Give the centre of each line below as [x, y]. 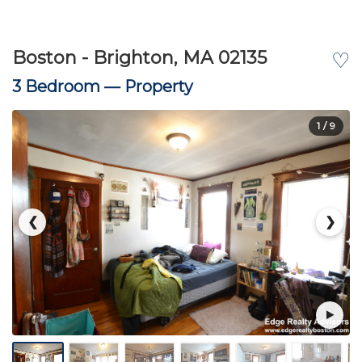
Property [159, 86]
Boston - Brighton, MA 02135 [139, 58]
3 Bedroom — [68, 86]
